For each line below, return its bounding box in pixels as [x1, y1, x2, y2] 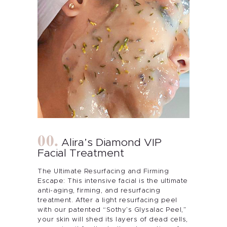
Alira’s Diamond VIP [61, 137, 162, 148]
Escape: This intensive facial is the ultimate [37, 178, 188, 185]
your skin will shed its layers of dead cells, [37, 216, 188, 223]
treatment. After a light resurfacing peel [37, 197, 177, 204]
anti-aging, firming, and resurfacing [37, 187, 160, 195]
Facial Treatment [37, 148, 124, 159]
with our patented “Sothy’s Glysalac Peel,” [37, 207, 186, 214]
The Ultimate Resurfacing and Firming [37, 168, 169, 175]
